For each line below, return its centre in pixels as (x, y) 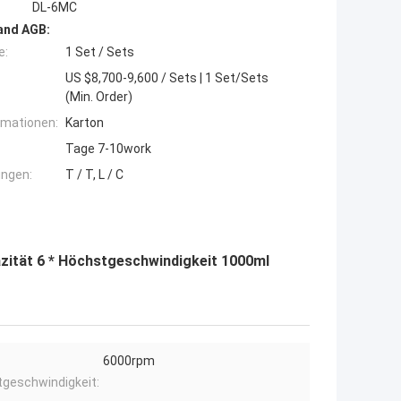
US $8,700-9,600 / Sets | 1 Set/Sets (167, 78)
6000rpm (129, 361)
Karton (85, 123)
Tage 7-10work (108, 149)
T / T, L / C (94, 175)
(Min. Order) (99, 97)
